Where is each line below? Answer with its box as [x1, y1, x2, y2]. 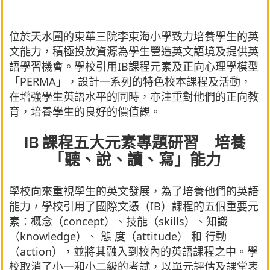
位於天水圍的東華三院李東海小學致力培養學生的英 [9, 28, 259, 43]
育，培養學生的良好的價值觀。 [9, 104, 161, 119]
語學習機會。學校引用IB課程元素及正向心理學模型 [9, 58, 259, 74]
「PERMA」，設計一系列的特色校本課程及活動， [9, 74, 251, 89]
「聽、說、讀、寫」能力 [49, 151, 221, 169]
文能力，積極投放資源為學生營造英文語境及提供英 [9, 43, 259, 58]
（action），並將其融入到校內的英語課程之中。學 [9, 243, 258, 259]
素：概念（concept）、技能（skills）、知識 [9, 213, 228, 228]
